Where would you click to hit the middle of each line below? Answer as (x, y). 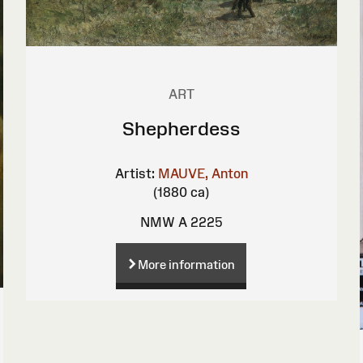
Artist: (135, 173)
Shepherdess (181, 128)
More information (187, 264)
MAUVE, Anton (203, 173)
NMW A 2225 (181, 222)
